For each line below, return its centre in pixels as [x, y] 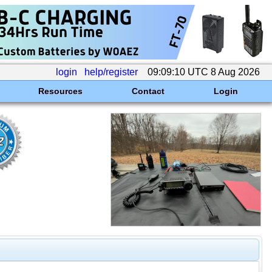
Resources [60, 91]
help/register [111, 72]
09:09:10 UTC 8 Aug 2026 [204, 72]
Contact [148, 91]
